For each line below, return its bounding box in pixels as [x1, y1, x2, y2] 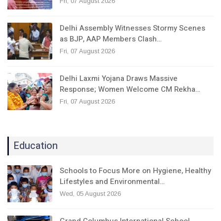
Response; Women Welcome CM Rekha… [60, 83, 200, 95]
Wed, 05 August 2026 [60, 189, 121, 197]
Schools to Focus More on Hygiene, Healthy [60, 165, 211, 176]
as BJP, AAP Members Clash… [60, 33, 162, 44]
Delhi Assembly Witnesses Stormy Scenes [60, 22, 205, 34]
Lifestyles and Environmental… [60, 176, 165, 187]
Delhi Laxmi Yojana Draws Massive [60, 73, 178, 84]
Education [13, 138, 58, 153]
